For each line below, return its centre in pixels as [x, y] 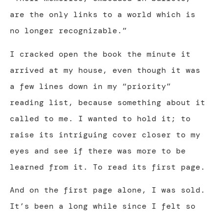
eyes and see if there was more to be [98, 151]
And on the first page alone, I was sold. [108, 190]
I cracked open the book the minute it [100, 54]
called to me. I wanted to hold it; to [100, 118]
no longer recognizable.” [68, 31]
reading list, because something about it [108, 102]
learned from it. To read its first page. [108, 167]
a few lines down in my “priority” [90, 86]
